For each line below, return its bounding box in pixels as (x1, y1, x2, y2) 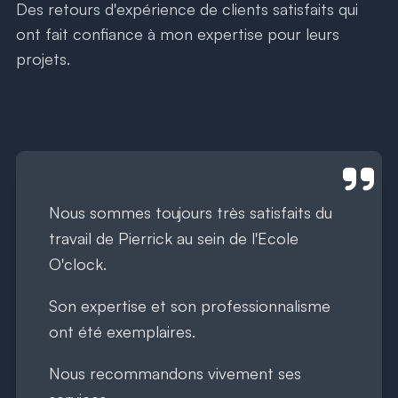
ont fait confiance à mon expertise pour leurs (16, 23, 339, 44)
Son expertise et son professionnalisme (49, 295, 330, 315)
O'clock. (49, 253, 107, 274)
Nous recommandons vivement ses (49, 362, 301, 383)
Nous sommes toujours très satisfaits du (49, 202, 332, 222)
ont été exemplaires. (49, 321, 195, 341)
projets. (16, 48, 70, 68)
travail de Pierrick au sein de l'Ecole (49, 227, 298, 248)
